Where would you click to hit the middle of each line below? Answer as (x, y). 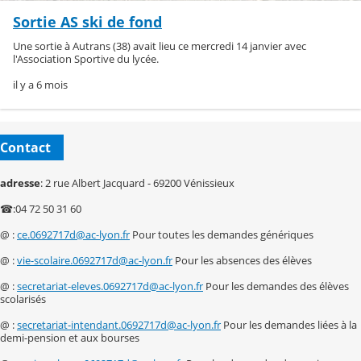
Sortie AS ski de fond (87, 21)
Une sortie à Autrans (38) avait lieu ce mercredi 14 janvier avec (160, 46)
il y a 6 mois (40, 85)
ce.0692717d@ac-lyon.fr (73, 234)
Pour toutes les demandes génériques (222, 234)
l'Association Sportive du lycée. (86, 59)
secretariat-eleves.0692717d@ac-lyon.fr (110, 286)
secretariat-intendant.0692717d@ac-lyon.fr (119, 324)
